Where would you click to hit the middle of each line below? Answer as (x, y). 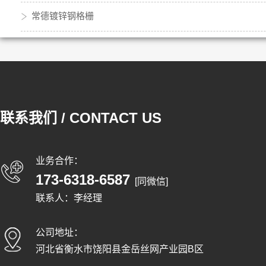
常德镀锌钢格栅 (63, 16)
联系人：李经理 (69, 198)
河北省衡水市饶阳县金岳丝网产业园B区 (120, 249)
